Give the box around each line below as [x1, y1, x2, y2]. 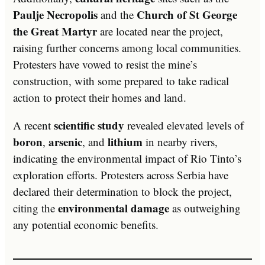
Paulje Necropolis [13, 6, 98, 22]
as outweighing [169, 200, 241, 215]
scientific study [54, 117, 124, 133]
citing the [13, 200, 58, 215]
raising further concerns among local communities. [13, 40, 241, 55]
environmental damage [58, 199, 169, 216]
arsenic [49, 133, 82, 150]
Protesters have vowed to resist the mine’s [13, 56, 197, 72]
